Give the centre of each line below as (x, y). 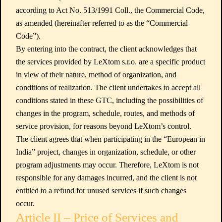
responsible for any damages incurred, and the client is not (106, 178)
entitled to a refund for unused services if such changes (101, 191)
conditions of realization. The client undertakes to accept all (108, 87)
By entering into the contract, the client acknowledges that (106, 49)
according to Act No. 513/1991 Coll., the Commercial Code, (110, 10)
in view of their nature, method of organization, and (96, 75)
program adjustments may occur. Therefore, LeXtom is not (107, 165)
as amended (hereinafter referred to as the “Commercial (102, 23)
